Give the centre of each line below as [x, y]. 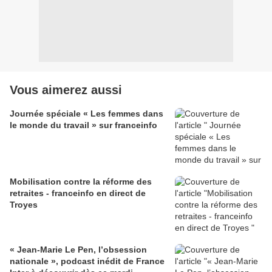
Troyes [24, 205]
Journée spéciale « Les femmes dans [87, 114]
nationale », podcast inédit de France [87, 261]
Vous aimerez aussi [66, 90]
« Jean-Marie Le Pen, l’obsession [78, 250]
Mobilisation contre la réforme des [81, 182]
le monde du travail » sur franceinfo [83, 125]
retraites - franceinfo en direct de [78, 193]
